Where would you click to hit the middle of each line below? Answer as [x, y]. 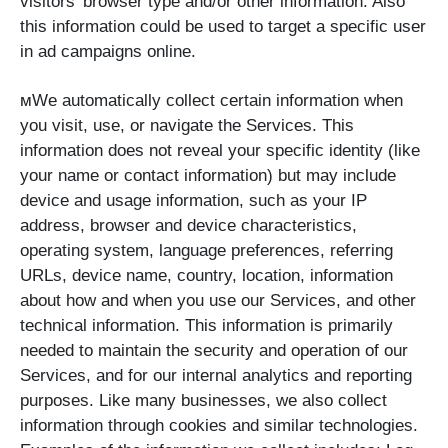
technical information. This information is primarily [206, 326]
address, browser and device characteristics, [188, 226]
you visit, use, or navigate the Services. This [187, 126]
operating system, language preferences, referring [206, 251]
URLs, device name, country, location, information [206, 276]
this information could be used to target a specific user [223, 27]
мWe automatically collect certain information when [211, 101]
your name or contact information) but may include [208, 176]
